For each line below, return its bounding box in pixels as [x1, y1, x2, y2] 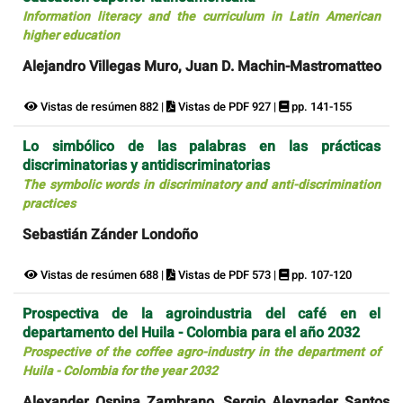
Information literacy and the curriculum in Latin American [22, 7, 381, 27]
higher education [22, 26, 120, 46]
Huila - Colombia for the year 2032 [22, 362, 218, 381]
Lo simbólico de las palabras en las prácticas [22, 135, 381, 157]
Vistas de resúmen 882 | [38, 98, 166, 116]
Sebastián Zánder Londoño [22, 223, 198, 246]
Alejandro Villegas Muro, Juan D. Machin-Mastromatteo [22, 56, 381, 78]
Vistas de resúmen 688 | [38, 265, 166, 283]
